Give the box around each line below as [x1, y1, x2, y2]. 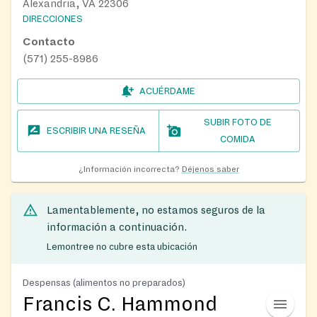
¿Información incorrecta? [78, 165, 180, 175]
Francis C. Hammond [23, 293, 217, 315]
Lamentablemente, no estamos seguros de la [47, 204, 265, 217]
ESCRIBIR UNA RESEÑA [47, 126, 146, 137]
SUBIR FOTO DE [203, 117, 272, 128]
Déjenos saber [181, 165, 239, 175]
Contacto [23, 36, 75, 48]
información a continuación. [47, 221, 187, 234]
